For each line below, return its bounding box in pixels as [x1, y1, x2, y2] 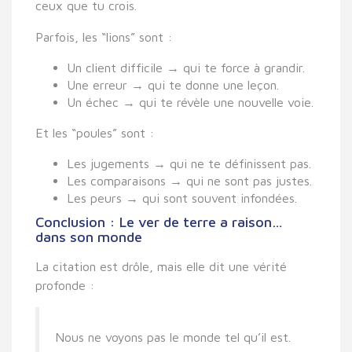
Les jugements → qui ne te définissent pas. [67, 156, 311, 170]
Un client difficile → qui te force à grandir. [67, 60, 305, 75]
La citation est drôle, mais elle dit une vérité [35, 258, 287, 273]
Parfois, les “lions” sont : [35, 29, 172, 44]
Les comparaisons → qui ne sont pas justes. [67, 173, 312, 188]
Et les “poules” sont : [35, 125, 154, 140]
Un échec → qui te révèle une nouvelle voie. [67, 94, 313, 109]
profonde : [35, 277, 94, 292]
